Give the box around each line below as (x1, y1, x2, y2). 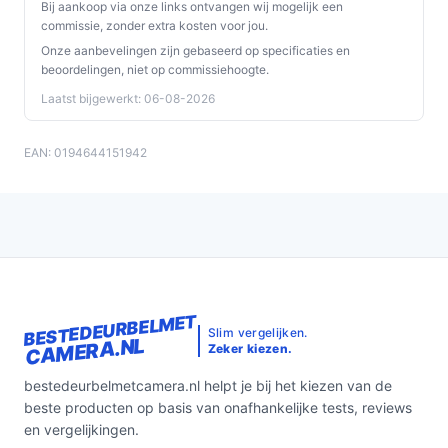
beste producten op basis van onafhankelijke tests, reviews (24, 399, 412, 416)
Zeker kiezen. (207, 340, 293, 356)
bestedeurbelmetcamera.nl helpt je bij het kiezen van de (24, 377, 392, 394)
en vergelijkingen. (24, 421, 139, 438)
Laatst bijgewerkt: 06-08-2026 (41, 91, 215, 106)
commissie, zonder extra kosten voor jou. (41, 18, 268, 33)
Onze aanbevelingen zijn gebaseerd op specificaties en (41, 43, 350, 58)
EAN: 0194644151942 (24, 145, 147, 160)
